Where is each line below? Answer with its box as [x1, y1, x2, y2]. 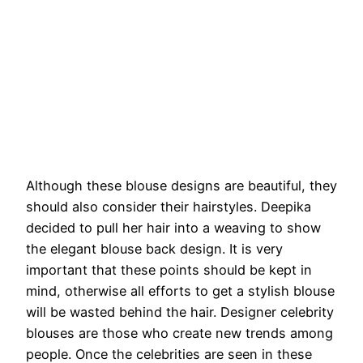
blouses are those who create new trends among [26, 325, 333, 342]
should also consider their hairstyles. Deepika [26, 199, 311, 216]
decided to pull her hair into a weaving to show [26, 220, 321, 237]
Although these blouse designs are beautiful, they [26, 177, 337, 194]
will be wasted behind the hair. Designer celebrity [26, 304, 334, 321]
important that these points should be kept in [26, 262, 312, 279]
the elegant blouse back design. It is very [26, 241, 283, 258]
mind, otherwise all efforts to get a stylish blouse [26, 283, 335, 300]
